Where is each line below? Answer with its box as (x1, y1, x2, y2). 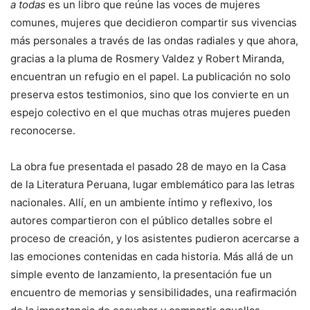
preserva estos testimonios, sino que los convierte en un (10, 87, 289, 101)
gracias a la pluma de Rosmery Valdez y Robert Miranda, (10, 51, 284, 65)
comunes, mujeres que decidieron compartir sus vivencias (10, 15, 297, 29)
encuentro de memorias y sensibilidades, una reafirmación (10, 285, 297, 299)
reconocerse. (10, 123, 75, 137)
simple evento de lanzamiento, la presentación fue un (10, 267, 272, 281)
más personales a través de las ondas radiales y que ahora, (10, 33, 298, 47)
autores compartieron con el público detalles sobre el (10, 213, 273, 227)
